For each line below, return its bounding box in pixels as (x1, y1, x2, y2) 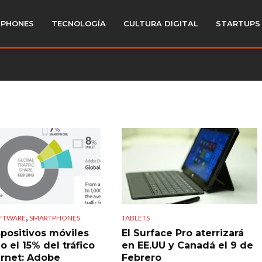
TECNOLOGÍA (51, 19, 106, 28)
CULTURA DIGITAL (123, 19, 198, 28)
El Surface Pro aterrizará (121, 227, 244, 239)
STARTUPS (216, 19, 260, 28)
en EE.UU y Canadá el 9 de (121, 239, 253, 251)
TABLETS (121, 213, 150, 222)
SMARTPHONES (29, 213, 80, 222)
